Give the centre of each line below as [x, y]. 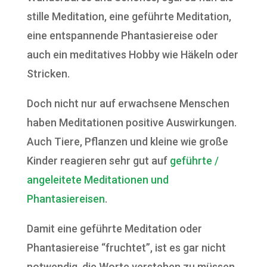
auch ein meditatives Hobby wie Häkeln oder [132, 55]
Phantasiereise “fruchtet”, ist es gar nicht [126, 248]
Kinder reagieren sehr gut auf [98, 161]
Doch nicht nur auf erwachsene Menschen [128, 103]
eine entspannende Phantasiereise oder [122, 35]
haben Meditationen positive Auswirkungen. [131, 122]
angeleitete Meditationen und [97, 180]
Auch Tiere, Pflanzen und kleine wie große [127, 142]
